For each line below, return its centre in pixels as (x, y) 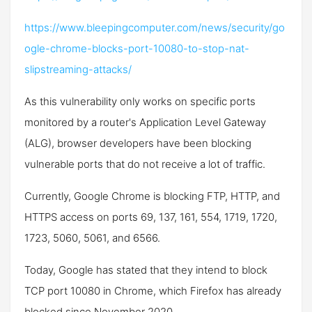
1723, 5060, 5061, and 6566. (92, 238)
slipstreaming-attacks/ (78, 69)
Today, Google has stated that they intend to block (146, 270)
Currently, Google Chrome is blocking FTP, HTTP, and (152, 196)
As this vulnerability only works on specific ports (140, 101)
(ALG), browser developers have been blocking (138, 143)
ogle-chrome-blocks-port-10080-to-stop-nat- (137, 48)
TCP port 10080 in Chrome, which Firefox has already (153, 291)
